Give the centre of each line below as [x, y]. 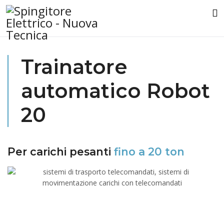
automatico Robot [115, 91]
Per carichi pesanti [61, 151]
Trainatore [74, 67]
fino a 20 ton [149, 151]
